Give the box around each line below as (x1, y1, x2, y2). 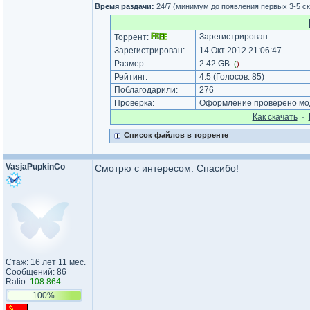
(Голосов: (210, 72, 252, 82)
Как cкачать (252, 112, 298, 122)
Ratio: (6, 277, 30, 286)
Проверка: (111, 98, 156, 108)
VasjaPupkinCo (6, 162, 65, 172)
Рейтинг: (111, 72, 149, 82)
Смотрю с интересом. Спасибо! (95, 163, 239, 174)
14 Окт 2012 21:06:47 (197, 46, 282, 55)
